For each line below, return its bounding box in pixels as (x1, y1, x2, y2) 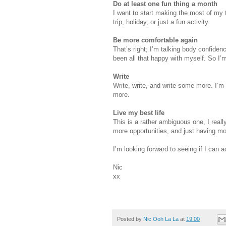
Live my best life (113, 108, 164, 117)
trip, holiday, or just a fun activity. (113, 18, 210, 26)
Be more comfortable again (113, 36, 198, 44)
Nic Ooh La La (143, 215, 179, 222)
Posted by (117, 215, 143, 222)
